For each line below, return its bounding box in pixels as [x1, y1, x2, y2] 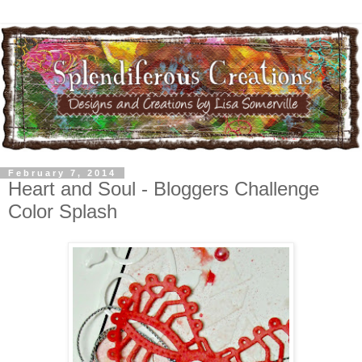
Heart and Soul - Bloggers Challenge [8, 177, 319, 200]
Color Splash [8, 200, 117, 222]
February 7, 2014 [8, 167, 116, 178]
